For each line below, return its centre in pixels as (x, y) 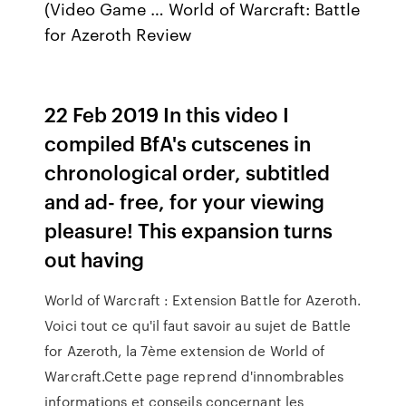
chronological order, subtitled (188, 172)
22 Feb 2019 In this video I (167, 114)
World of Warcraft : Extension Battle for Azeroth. (203, 300)
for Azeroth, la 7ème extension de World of (185, 351)
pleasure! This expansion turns (189, 230)
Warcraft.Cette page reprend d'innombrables (194, 376)
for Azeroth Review (119, 34)
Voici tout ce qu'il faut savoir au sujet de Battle (198, 325)
